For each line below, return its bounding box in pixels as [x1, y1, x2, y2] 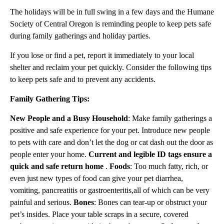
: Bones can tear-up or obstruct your [94, 198, 207, 207]
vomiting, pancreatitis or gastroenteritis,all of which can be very [10, 186, 209, 195]
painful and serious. [10, 198, 73, 207]
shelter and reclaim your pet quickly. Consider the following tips [10, 63, 211, 72]
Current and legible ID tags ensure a [88, 150, 212, 159]
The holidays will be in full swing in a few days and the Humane [10, 7, 214, 16]
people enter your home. [10, 150, 88, 159]
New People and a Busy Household [10, 114, 128, 123]
